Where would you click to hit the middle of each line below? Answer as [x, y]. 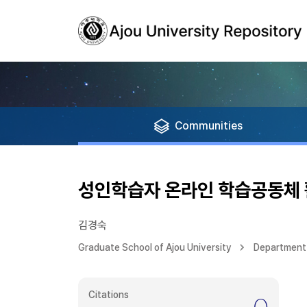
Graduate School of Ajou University [155, 247]
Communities [209, 126]
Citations [109, 295]
